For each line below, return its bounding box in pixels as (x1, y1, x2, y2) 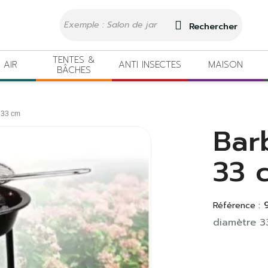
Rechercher (186, 20, 238, 33)
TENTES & (52, 53, 95, 66)
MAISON (208, 58, 243, 72)
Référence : (213, 199, 261, 212)
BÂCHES (56, 63, 91, 77)
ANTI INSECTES (118, 58, 181, 72)
